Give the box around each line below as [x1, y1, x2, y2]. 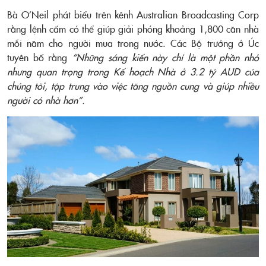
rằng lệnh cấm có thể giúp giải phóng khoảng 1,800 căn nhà [7, 22, 259, 35]
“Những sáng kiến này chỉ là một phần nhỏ [72, 50, 259, 64]
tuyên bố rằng [7, 50, 72, 64]
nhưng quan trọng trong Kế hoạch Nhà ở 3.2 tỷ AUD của [7, 65, 259, 78]
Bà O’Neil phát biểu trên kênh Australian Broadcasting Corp [7, 8, 259, 21]
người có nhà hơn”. [7, 93, 85, 106]
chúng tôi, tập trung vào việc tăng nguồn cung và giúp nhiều [7, 79, 259, 92]
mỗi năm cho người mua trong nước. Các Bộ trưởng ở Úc [7, 36, 259, 49]
